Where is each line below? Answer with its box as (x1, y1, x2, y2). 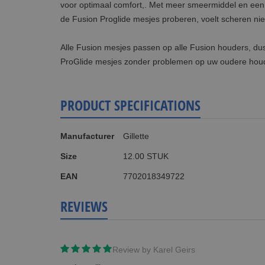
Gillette (123, 131, 149, 141)
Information (60, 137, 102, 147)
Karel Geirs (153, 245, 195, 255)
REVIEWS (60, 196, 108, 216)
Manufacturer (60, 131, 114, 141)
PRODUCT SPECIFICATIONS (60, 95, 201, 115)
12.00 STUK (123, 151, 169, 161)
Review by (112, 245, 151, 255)
